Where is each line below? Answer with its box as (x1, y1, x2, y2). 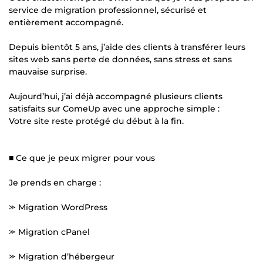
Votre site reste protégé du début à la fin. (9, 115, 184, 126)
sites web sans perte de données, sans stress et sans (9, 53, 232, 65)
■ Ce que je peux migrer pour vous (9, 152, 155, 163)
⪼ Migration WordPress (9, 201, 107, 213)
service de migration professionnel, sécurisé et (9, 4, 207, 15)
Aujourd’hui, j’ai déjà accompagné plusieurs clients (9, 90, 222, 102)
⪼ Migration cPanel (9, 226, 90, 237)
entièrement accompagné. (9, 16, 123, 28)
